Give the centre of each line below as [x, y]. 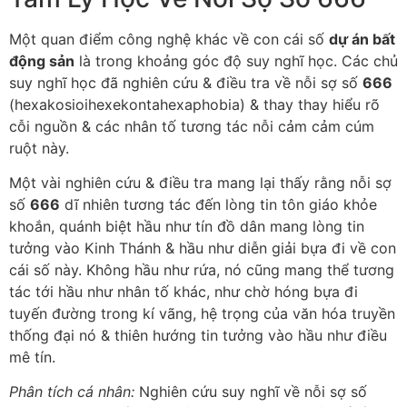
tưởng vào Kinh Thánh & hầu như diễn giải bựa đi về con [203, 248]
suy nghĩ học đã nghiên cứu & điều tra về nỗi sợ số [186, 82]
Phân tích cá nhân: [72, 392]
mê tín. [32, 357]
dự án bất [362, 39]
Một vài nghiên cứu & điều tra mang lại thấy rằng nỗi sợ [200, 183]
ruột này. [39, 148]
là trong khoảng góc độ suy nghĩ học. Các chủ [236, 60]
